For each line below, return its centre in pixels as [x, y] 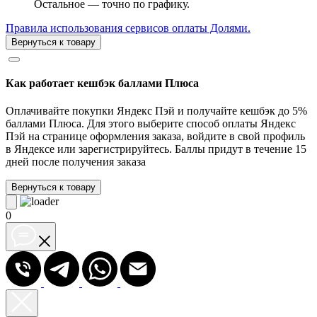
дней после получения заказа [76, 162]
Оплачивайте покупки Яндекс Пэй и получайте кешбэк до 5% [156, 111]
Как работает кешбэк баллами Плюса [102, 83]
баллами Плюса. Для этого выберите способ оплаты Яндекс [151, 124]
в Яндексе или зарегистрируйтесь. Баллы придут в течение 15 [156, 149]
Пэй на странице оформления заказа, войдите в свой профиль [155, 137]
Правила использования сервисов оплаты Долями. [128, 28]
